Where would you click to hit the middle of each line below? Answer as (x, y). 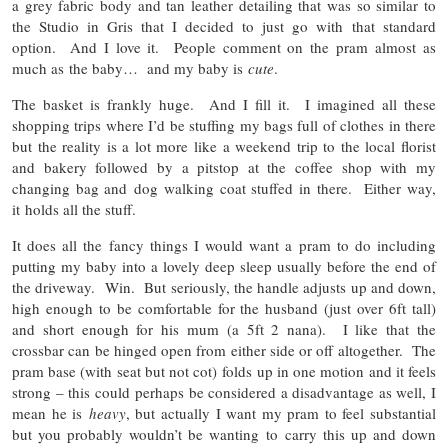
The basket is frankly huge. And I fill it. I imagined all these (224, 103)
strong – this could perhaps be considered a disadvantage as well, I (224, 391)
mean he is (50, 412)
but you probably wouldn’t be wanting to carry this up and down (224, 433)
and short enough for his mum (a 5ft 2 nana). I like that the (224, 328)
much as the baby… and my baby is (130, 67)
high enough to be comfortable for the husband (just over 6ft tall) (224, 307)
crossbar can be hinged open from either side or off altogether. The (224, 349)
